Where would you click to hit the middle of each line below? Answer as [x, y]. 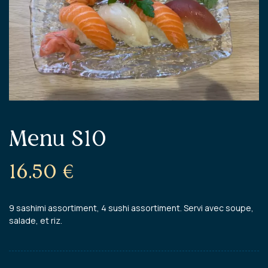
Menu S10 [58, 138]
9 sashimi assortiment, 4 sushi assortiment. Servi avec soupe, [131, 208]
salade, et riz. [36, 220]
